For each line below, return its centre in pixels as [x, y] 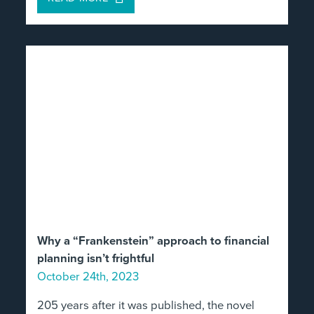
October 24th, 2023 [88, 276]
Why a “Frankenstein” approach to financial [153, 241]
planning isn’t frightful [96, 258]
